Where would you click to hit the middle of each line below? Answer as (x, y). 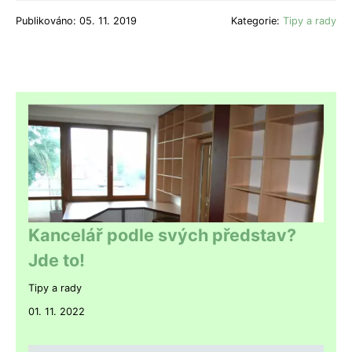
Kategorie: (257, 20)
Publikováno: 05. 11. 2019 (76, 20)
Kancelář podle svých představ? (162, 235)
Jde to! (57, 260)
